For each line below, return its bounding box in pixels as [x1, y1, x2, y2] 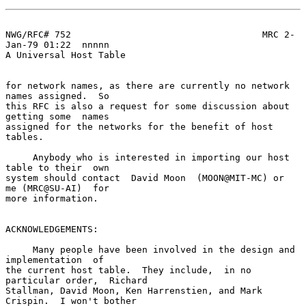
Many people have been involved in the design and [5, 244, 33, 255]
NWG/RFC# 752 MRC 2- [5, 29, 295, 40]
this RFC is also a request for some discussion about [5, 100, 290, 111]
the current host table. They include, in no [5, 264, 251, 275]
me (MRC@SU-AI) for [5, 182, 109, 193]
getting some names [5, 111, 109, 122]
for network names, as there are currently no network [5, 80, 290, 91]
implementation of [5, 254, 104, 265]
